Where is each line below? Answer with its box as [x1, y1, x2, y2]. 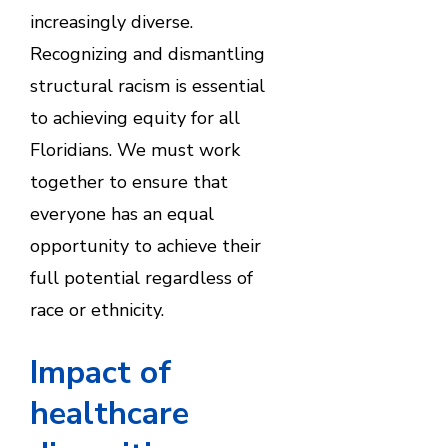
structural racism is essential [29, 73, 265, 98]
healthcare [29, 392, 189, 436]
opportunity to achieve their [29, 233, 261, 258]
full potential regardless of [29, 265, 253, 290]
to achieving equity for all [29, 105, 240, 130]
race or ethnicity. [29, 297, 164, 322]
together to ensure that [29, 169, 228, 194]
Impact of [29, 351, 171, 395]
